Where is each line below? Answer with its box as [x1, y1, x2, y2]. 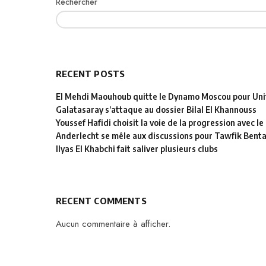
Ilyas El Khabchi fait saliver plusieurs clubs [56, 144, 218, 154]
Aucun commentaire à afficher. [56, 217, 170, 230]
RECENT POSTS [56, 68, 125, 79]
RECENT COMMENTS [56, 195, 147, 206]
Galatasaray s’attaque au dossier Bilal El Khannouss [56, 104, 256, 115]
